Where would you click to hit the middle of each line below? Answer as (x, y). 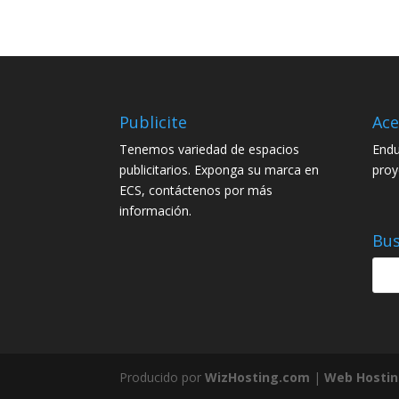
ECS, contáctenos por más (196, 190)
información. (156, 210)
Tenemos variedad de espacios (210, 149)
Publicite (154, 122)
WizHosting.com (258, 378)
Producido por (163, 378)
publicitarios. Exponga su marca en (220, 169)
